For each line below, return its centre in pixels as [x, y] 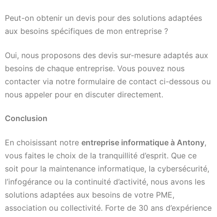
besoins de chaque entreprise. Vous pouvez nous [95, 68]
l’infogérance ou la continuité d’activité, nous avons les [105, 181]
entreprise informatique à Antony [143, 142]
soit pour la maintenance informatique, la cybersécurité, [107, 168]
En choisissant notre [43, 142]
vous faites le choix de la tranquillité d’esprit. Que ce [101, 155]
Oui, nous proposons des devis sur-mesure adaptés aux [107, 55]
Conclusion [26, 118]
